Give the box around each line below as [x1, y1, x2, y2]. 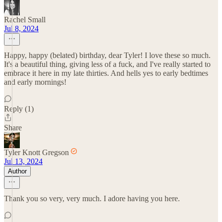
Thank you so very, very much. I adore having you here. [4, 194, 180, 203]
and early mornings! [4, 78, 66, 86]
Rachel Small [4, 15, 46, 24]
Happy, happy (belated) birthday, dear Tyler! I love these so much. [4, 51, 211, 59]
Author [8, 167, 27, 175]
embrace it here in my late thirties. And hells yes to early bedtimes [4, 69, 208, 77]
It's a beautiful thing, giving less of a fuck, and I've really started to [4, 60, 211, 68]
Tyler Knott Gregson [4, 148, 69, 157]
